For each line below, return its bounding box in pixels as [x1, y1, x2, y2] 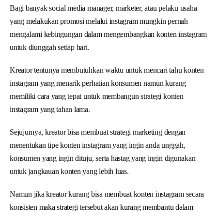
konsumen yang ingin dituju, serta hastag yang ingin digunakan [10, 154, 196, 162]
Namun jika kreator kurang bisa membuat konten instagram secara [10, 189, 204, 198]
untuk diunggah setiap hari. [10, 43, 90, 51]
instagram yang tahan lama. [10, 105, 90, 113]
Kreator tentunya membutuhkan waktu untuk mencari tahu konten [10, 65, 204, 74]
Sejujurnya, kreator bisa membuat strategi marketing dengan [10, 127, 186, 136]
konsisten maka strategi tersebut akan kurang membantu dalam [10, 202, 193, 211]
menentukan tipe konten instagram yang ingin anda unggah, [10, 140, 186, 149]
